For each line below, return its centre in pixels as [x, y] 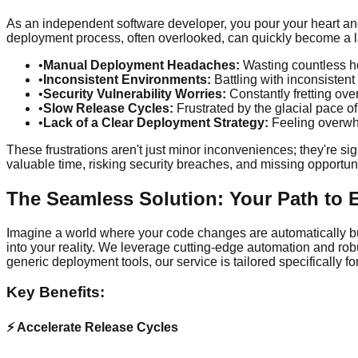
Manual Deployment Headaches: [141, 65]
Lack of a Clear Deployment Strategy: [156, 122]
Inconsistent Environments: [127, 79]
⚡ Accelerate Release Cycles [92, 328]
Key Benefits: [56, 292]
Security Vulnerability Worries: [135, 93]
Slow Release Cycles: [108, 108]
